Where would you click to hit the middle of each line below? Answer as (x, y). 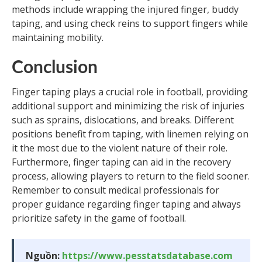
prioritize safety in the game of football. (99, 218)
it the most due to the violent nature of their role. (120, 148)
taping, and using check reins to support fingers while (130, 23)
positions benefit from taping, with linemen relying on (130, 134)
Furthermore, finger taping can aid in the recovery (121, 162)
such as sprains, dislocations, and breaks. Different (123, 120)
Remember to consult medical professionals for (116, 190)
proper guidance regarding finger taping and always (126, 204)
